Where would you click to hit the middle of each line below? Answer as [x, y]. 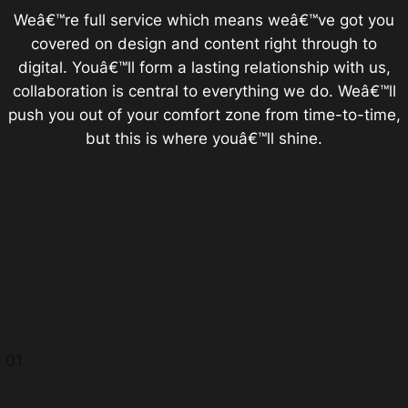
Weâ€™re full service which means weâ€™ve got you [204, 20]
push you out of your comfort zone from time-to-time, [204, 115]
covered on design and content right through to [204, 44]
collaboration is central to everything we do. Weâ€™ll [204, 91]
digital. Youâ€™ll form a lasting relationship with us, [204, 67]
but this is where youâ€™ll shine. [204, 138]
